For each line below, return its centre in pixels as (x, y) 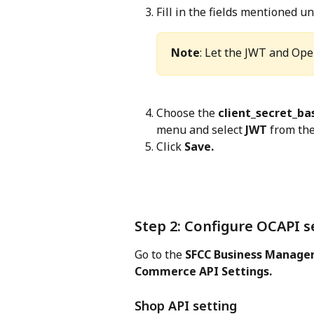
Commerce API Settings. (203, 272)
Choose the (187, 112)
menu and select (201, 129)
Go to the (160, 255)
